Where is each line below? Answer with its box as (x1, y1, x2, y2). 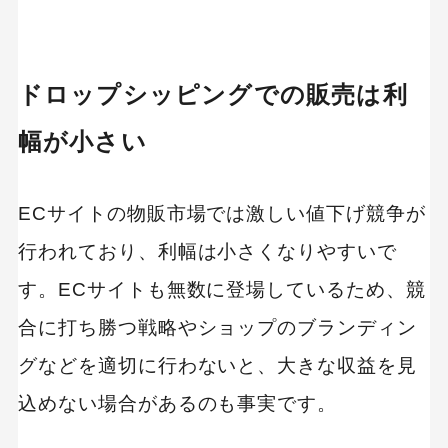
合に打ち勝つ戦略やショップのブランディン (17, 317, 418, 339)
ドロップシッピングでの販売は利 (17, 81, 408, 109)
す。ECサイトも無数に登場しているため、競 (17, 279, 426, 301)
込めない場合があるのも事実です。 (17, 393, 338, 415)
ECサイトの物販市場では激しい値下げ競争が (17, 203, 426, 225)
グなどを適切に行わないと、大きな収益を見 (17, 355, 418, 377)
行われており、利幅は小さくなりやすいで (17, 241, 398, 263)
